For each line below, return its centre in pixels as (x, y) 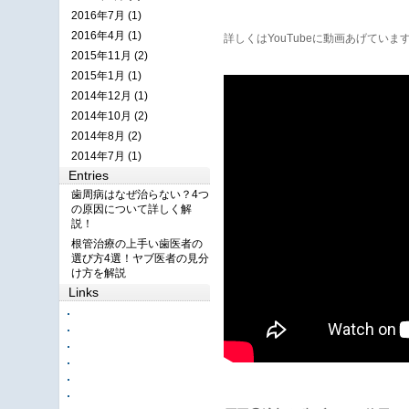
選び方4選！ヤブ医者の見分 (140, 258)
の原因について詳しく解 (131, 209)
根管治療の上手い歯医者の (137, 244)
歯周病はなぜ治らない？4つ (140, 194)
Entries (89, 175)
